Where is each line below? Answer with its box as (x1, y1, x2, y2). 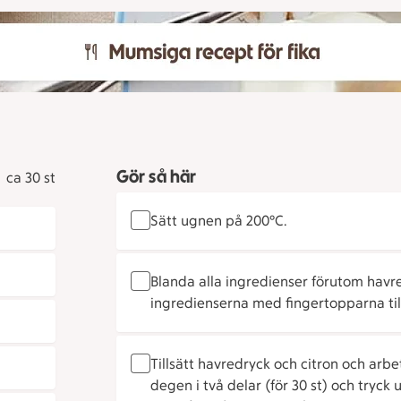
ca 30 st (5, 169, 55, 187)
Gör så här (115, 166, 197, 188)
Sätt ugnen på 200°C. (149, 212, 286, 230)
